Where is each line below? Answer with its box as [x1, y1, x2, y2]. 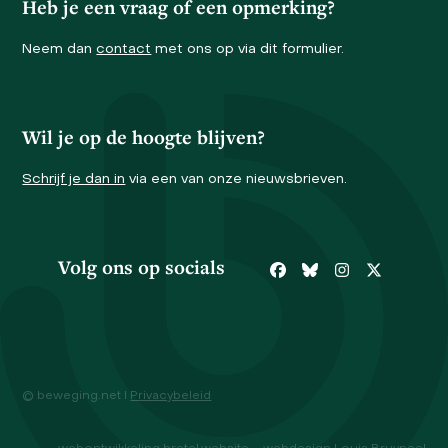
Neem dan [22, 42, 97, 56]
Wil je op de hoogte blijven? [22, 123, 266, 150]
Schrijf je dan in [22, 172, 126, 186]
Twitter [372, 269, 430, 286]
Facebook [276, 269, 354, 286]
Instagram [340, 269, 420, 286]
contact [96, 42, 152, 56]
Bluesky [308, 269, 369, 286]
